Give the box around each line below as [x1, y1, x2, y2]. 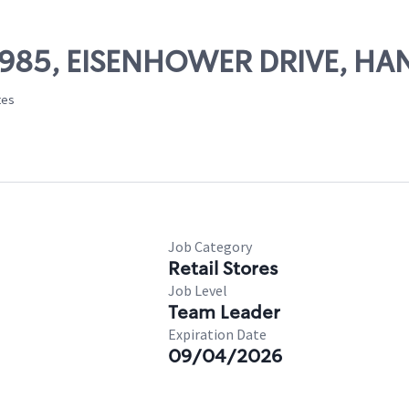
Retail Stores [168, 257, 278, 280]
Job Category [168, 237, 252, 256]
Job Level [168, 281, 227, 299]
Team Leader [168, 300, 280, 324]
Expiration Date [168, 325, 267, 343]
